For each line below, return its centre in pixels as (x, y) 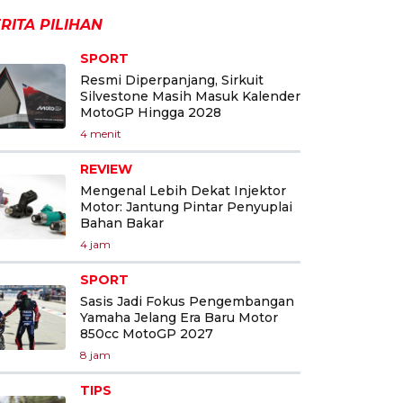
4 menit (101, 133)
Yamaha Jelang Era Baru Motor (179, 317)
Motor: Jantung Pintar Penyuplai (186, 206)
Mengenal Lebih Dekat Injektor (183, 190)
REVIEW (106, 169)
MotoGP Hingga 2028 (151, 112)
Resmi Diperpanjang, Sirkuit (172, 80)
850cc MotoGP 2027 (147, 333)
